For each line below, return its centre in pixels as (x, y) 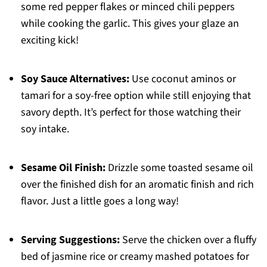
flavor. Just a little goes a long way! (100, 201)
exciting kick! (49, 41)
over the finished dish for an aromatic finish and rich (137, 185)
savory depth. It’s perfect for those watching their (131, 113)
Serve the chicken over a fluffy (188, 240)
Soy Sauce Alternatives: (75, 79)
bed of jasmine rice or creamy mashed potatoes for (135, 257)
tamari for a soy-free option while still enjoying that (136, 96)
